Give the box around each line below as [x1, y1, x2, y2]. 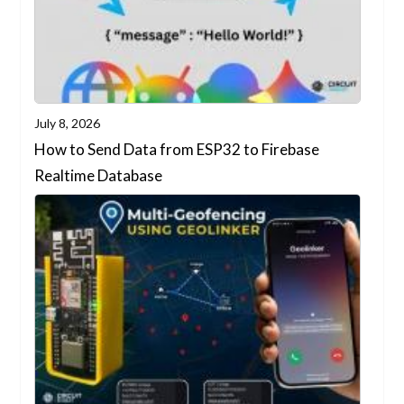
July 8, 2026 [34, 115, 101, 131]
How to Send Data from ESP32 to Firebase [34, 139, 320, 159]
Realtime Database [34, 165, 163, 185]
